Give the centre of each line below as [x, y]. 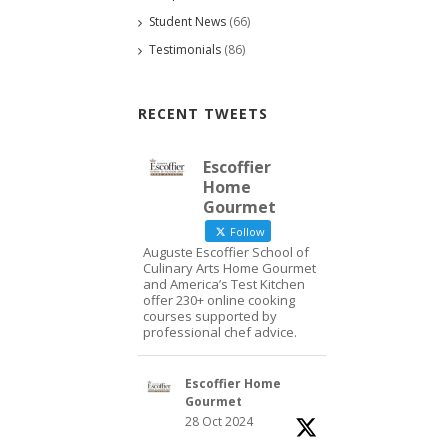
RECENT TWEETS [203, 113]
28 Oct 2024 [219, 421]
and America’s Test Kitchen [224, 283]
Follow [246, 231]
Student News [187, 21]
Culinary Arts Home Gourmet [229, 267]
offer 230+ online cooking [219, 299]
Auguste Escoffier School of [226, 251]
